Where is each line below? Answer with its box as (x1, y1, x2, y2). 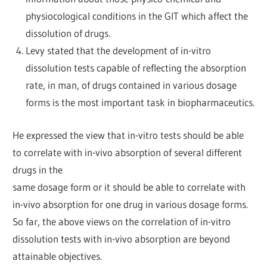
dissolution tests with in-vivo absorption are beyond (13, 232, 231, 245)
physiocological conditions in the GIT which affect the (25, 10, 248, 23)
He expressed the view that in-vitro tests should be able (13, 128, 244, 141)
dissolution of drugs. (25, 27, 110, 40)
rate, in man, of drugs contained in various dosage (25, 79, 237, 92)
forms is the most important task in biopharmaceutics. (25, 96, 254, 109)
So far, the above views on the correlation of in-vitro (13, 215, 231, 228)
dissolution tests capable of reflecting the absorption (25, 61, 246, 74)
